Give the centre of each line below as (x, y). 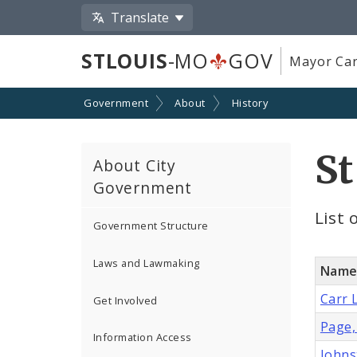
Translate (140, 17)
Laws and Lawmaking (147, 263)
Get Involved (126, 300)
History (250, 103)
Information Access (143, 337)
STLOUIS (125, 61)
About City (135, 165)
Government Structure (151, 226)
